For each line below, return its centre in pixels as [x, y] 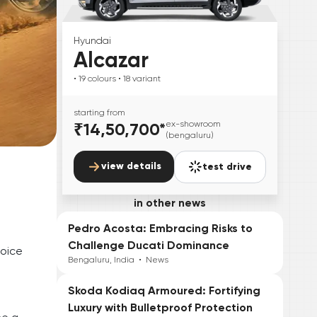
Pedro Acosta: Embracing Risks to [160, 229]
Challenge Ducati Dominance [149, 246]
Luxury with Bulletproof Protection [160, 308]
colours [101, 79]
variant [146, 79]
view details [131, 166]
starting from [99, 113]
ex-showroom [193, 124]
